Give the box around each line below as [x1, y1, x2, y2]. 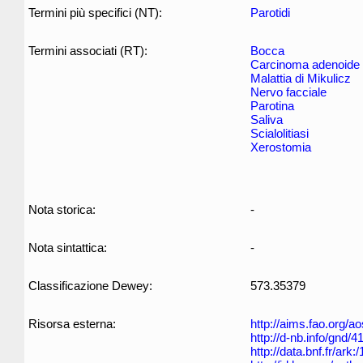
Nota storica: [28, 203, 96, 216]
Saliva [250, 113, 283, 126]
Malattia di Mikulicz [250, 71, 351, 85]
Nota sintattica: [28, 241, 107, 254]
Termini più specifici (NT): [28, 6, 162, 19]
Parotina [250, 99, 294, 113]
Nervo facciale [250, 85, 327, 99]
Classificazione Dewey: [28, 279, 152, 293]
